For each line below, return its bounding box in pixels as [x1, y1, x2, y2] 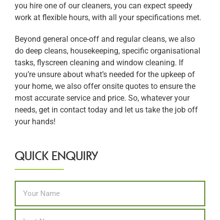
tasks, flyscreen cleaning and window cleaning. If [15, 58, 184, 67]
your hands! [15, 117, 55, 126]
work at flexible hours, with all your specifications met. [15, 13, 201, 22]
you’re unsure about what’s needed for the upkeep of [15, 70, 195, 79]
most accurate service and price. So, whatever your [15, 93, 190, 103]
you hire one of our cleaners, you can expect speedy [15, 1, 192, 10]
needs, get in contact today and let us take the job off [15, 105, 198, 114]
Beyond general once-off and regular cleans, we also [15, 34, 195, 44]
